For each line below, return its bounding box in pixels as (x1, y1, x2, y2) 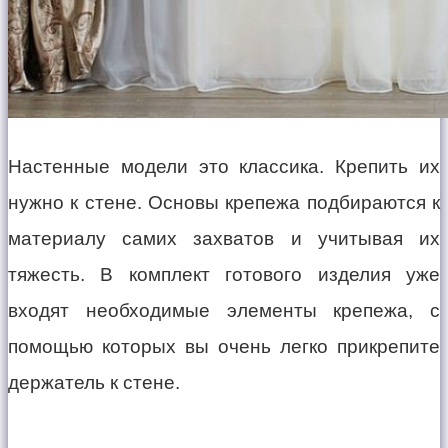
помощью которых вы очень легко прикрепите (8, 336, 440, 358)
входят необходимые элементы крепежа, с (8, 300, 440, 322)
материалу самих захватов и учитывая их (8, 228, 440, 250)
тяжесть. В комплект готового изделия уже (8, 264, 440, 286)
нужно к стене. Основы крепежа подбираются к (8, 192, 440, 214)
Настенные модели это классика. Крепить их (8, 156, 440, 178)
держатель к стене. (8, 372, 180, 394)
